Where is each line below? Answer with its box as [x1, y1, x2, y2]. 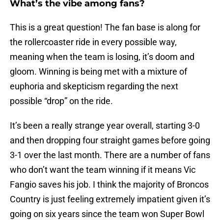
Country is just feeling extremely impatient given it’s [10, 194, 210, 205]
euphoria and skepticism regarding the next [10, 81, 178, 92]
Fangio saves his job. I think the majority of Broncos [10, 179, 209, 190]
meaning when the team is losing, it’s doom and [10, 52, 194, 62]
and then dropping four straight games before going [10, 135, 210, 146]
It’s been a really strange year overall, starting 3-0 [10, 120, 200, 131]
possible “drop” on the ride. [10, 96, 113, 107]
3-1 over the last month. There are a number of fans [10, 150, 210, 161]
